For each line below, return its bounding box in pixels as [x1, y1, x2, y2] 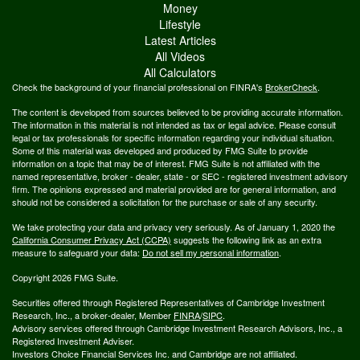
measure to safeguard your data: [12, 245, 142, 259]
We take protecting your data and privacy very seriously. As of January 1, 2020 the [12, 219, 335, 233]
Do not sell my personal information [142, 245, 279, 259]
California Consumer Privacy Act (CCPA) [12, 232, 171, 246]
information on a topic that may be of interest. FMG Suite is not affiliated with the [12, 156, 320, 170]
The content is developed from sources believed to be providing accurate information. [12, 104, 343, 118]
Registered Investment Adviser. [12, 333, 134, 347]
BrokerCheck [265, 80, 317, 93]
